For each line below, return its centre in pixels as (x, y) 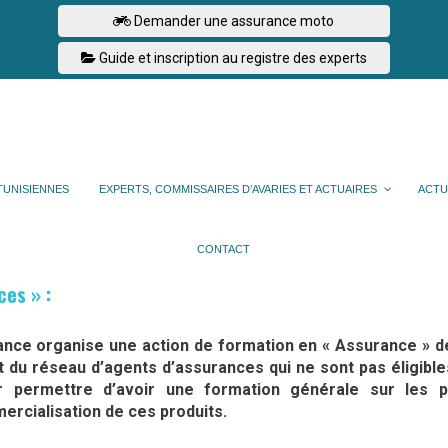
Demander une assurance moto (234, 21)
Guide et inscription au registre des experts (232, 58)
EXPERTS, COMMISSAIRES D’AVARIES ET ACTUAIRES (238, 188)
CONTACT (224, 248)
